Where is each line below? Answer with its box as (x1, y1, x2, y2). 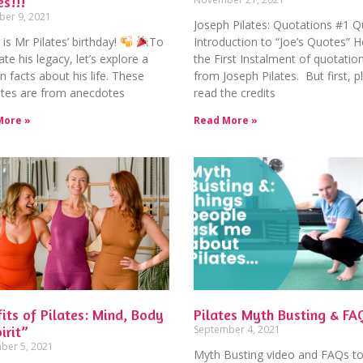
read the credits (193, 84, 275, 100)
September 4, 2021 (193, 322, 280, 337)
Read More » (193, 113, 258, 127)
